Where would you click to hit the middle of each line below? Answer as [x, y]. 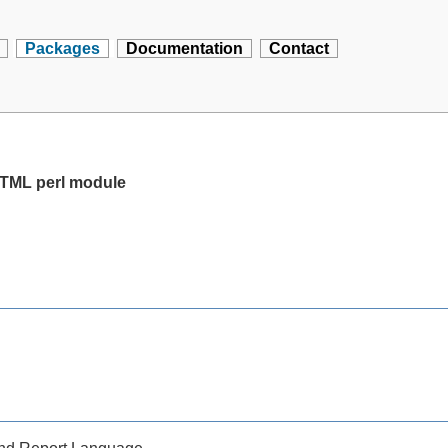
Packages [63, 48]
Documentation [185, 48]
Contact [299, 48]
